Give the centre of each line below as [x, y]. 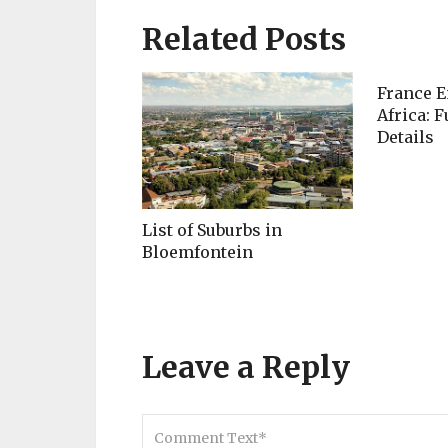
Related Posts [244, 39]
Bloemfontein [197, 252]
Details [405, 137]
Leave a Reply [246, 367]
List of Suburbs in [212, 230]
